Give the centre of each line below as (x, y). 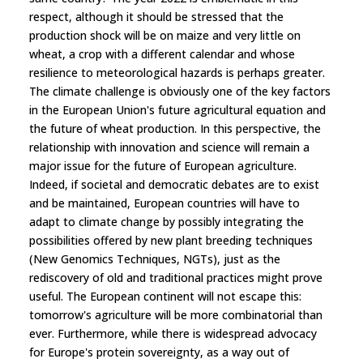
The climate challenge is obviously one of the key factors (180, 91)
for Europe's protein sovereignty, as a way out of (159, 352)
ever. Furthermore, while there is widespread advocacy (173, 333)
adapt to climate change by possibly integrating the (167, 221)
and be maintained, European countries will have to (164, 203)
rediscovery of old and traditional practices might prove (176, 277)
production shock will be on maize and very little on (165, 35)
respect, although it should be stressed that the (156, 16)
